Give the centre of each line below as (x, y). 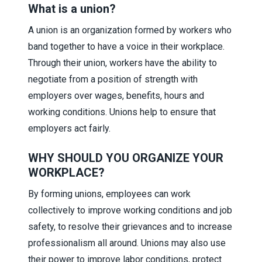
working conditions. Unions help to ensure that (122, 112)
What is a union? (72, 8)
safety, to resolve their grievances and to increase (130, 226)
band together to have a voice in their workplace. (126, 46)
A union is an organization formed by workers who (130, 30)
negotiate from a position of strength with (113, 79)
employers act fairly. (69, 128)
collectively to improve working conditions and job (130, 210)
